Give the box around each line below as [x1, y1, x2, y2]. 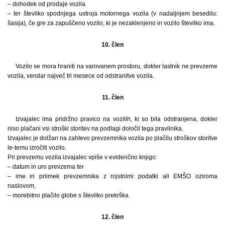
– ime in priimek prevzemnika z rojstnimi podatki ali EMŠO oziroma [8, 172, 217, 180]
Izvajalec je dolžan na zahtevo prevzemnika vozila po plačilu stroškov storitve [8, 134, 217, 142]
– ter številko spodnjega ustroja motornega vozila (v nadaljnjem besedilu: [8, 10, 217, 17]
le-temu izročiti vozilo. [8, 144, 66, 151]
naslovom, [8, 182, 36, 189]
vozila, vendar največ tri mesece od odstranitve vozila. [8, 72, 154, 79]
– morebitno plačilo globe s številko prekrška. [8, 191, 130, 199]
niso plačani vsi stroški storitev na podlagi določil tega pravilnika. [8, 125, 183, 132]
